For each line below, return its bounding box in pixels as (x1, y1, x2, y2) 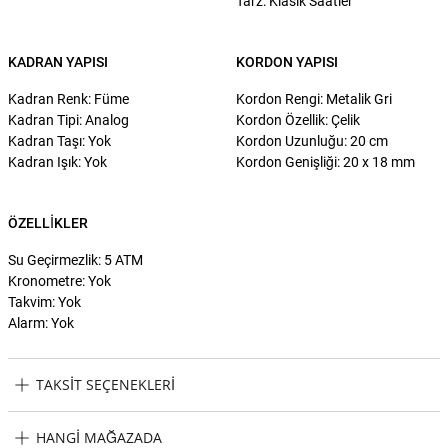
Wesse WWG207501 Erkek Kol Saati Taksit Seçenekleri (8, 412, 355, 429)
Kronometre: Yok (8, 272, 111, 289)
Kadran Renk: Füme (8, 90, 129, 107)
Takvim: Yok (8, 293, 81, 310)
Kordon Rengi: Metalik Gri (236, 90, 392, 107)
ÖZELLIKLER (8, 214, 88, 231)
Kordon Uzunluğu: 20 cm (236, 132, 388, 149)
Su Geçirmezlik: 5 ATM (8, 251, 143, 268)
